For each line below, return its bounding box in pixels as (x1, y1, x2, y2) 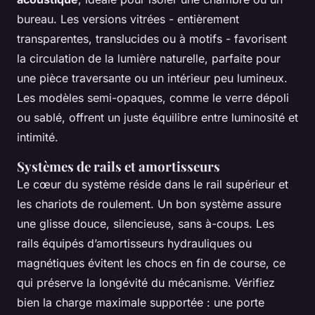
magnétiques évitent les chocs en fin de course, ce (17, 256, 285, 271)
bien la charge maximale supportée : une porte (17, 295, 264, 310)
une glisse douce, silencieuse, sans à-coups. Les (17, 217, 274, 231)
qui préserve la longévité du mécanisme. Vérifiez (17, 276, 275, 290)
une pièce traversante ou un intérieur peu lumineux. (17, 71, 288, 86)
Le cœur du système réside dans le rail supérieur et (17, 177, 288, 192)
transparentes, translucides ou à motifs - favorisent (17, 32, 287, 46)
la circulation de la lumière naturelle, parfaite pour (17, 51, 281, 66)
